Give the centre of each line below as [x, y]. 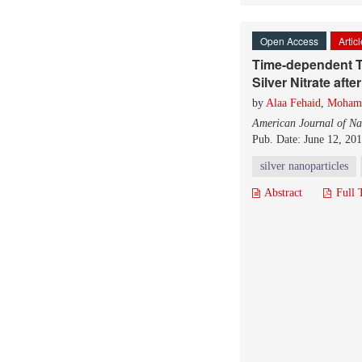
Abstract [282, 193]
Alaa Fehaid [293, 103]
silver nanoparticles [304, 166]
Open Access [289, 41]
